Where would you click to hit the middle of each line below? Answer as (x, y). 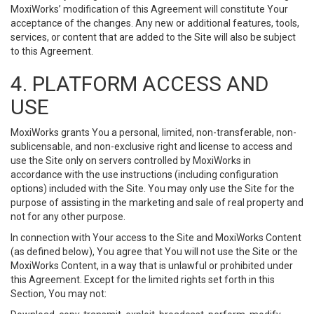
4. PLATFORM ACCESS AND (139, 84)
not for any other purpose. (68, 217)
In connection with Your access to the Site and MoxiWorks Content (156, 238)
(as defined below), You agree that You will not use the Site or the (154, 252)
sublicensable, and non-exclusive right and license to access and (151, 146)
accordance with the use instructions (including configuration (144, 175)
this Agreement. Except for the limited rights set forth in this (143, 280)
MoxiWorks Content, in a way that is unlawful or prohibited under (152, 266)
